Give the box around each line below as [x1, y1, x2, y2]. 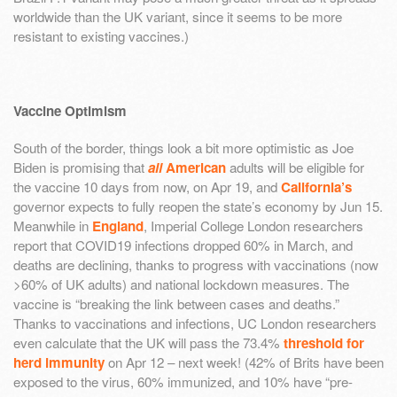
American [162, 157, 226, 177]
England [92, 215, 144, 236]
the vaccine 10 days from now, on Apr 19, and [13, 176, 281, 196]
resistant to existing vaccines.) [13, 27, 189, 46]
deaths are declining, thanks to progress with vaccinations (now [13, 254, 378, 274]
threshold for [284, 332, 364, 353]
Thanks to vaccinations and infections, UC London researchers [13, 313, 377, 332]
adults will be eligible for [226, 157, 364, 176]
